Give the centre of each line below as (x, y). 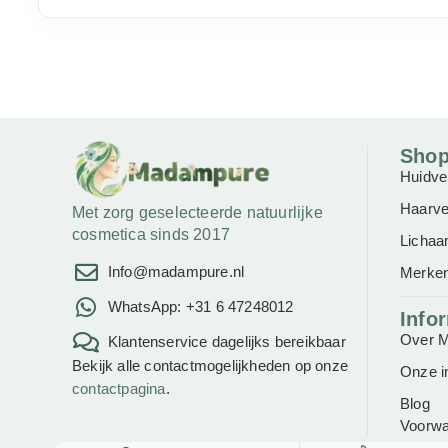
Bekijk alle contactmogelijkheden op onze (210, 365)
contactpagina (119, 388)
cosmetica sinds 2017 (151, 235)
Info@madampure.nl (176, 271)
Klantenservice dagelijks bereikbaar (226, 341)
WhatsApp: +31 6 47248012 (200, 306)
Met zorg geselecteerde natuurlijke (197, 213)
